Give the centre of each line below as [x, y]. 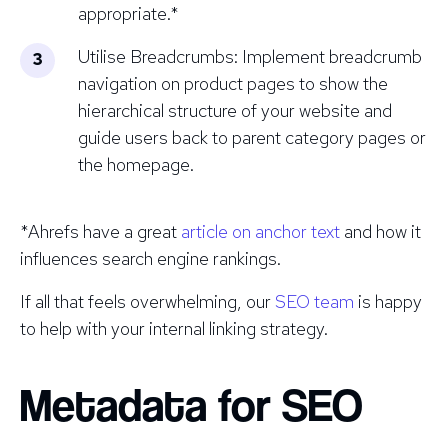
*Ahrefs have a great [100, 231]
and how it [380, 231]
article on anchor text [260, 231]
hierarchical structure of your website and [235, 110]
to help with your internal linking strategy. [174, 328]
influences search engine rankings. [150, 258]
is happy [388, 301]
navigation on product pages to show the [233, 83]
